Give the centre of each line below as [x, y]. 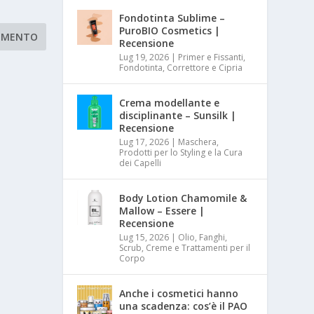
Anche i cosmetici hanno [179, 294]
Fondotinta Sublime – [172, 18]
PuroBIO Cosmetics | [170, 31]
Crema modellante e [170, 103]
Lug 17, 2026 [144, 142]
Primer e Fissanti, [212, 57]
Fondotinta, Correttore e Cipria [181, 68]
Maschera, [199, 142]
